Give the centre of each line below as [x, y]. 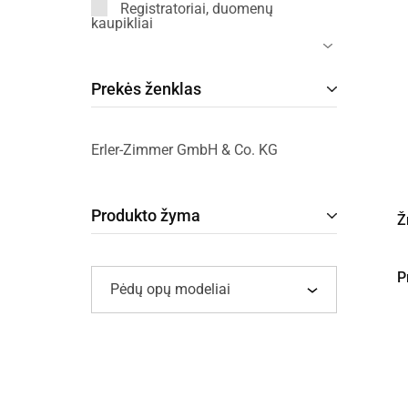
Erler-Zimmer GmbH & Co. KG [184, 150]
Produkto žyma [146, 215]
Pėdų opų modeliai [170, 289]
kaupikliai [122, 23]
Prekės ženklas [146, 89]
